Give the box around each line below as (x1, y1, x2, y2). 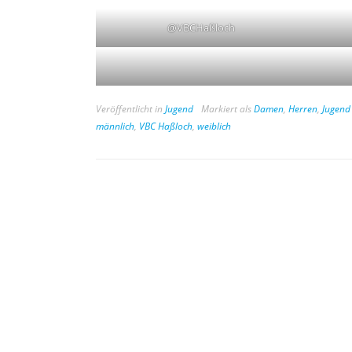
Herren (288, 102, 317, 115)
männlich (96, 119, 134, 133)
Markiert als (201, 102, 254, 115)
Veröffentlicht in (96, 102, 165, 115)
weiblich (197, 119, 231, 133)
